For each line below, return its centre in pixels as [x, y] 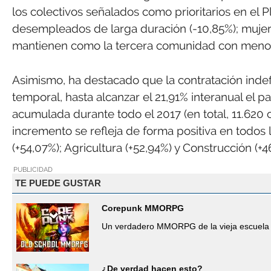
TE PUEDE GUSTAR [58, 183]
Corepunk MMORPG [143, 208]
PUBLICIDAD [33, 169]
